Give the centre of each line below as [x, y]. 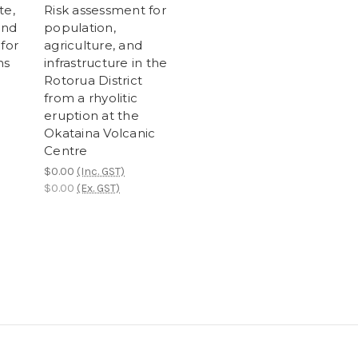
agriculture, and [93, 46]
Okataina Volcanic [100, 133]
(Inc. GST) [101, 172]
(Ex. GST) [98, 189]
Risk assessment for [105, 10]
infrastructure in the [106, 63]
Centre [66, 151]
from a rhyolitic [91, 98]
